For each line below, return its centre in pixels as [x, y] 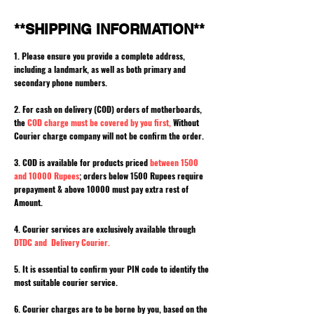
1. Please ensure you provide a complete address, [100, 55]
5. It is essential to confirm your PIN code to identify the [111, 268]
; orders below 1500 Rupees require [141, 175]
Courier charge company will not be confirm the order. [109, 135]
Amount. [28, 202]
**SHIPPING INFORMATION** [109, 29]
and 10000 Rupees [47, 175]
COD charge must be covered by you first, [99, 122]
